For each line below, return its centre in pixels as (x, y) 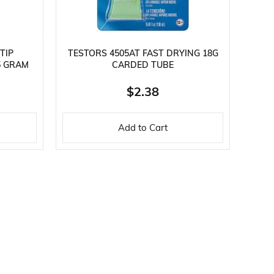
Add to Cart (143, 128)
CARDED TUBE (143, 65)
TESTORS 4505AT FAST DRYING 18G (143, 54)
